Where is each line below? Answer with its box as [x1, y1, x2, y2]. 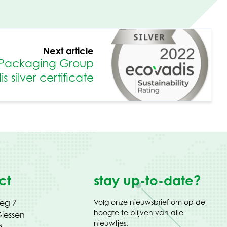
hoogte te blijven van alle [94, 208, 184, 217]
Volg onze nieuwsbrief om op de [94, 198, 206, 206]
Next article [43, 45, 94, 56]
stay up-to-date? [94, 172, 202, 188]
